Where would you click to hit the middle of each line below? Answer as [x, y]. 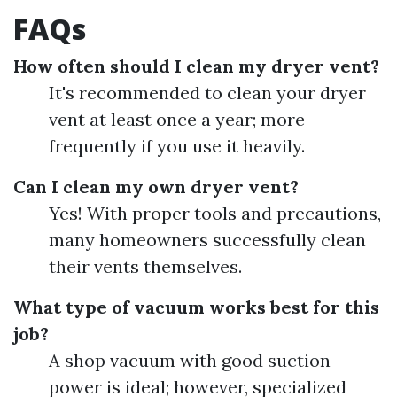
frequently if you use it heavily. [177, 145]
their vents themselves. [145, 266]
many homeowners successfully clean [207, 239]
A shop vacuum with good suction [190, 360]
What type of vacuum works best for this [196, 307]
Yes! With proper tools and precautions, [215, 213]
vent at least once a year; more [177, 119]
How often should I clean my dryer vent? [196, 66]
